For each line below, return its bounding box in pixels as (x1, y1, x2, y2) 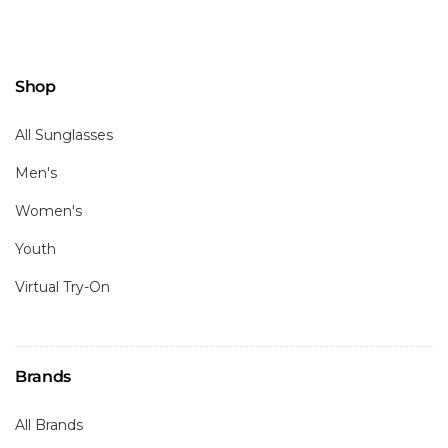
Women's (15, 201, 82, 220)
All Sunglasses (15, 125, 113, 144)
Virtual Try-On (15, 277, 110, 296)
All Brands (15, 415, 83, 434)
